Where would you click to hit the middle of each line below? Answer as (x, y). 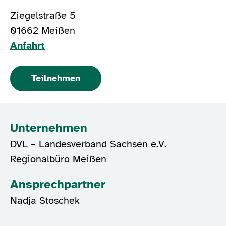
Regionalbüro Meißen (58, 159)
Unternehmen (49, 127)
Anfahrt (27, 45)
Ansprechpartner (58, 184)
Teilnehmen (56, 78)
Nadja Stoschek (45, 200)
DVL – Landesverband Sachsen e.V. (88, 144)
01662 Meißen (43, 30)
